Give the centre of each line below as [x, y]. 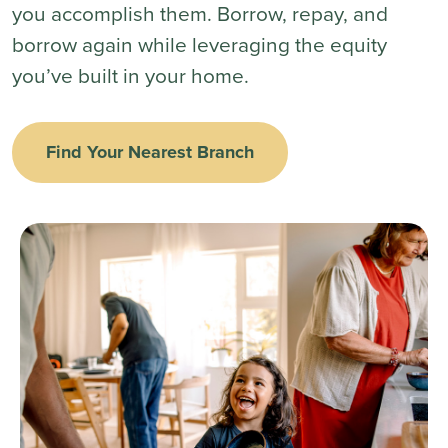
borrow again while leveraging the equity [199, 44]
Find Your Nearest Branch [150, 152]
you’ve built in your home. [130, 75]
